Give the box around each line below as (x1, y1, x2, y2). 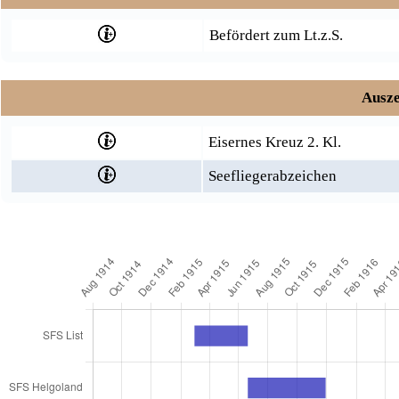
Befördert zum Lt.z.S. (209, 27, 343, 44)
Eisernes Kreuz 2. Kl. (208, 134, 341, 151)
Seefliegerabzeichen (208, 167, 337, 184)
